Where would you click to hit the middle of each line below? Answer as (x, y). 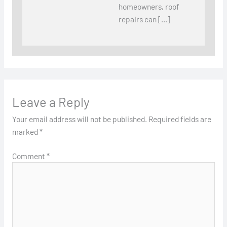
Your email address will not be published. (79, 119)
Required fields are (180, 119)
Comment (29, 156)
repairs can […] (144, 19)
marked (26, 132)
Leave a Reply (51, 102)
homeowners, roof (149, 7)
